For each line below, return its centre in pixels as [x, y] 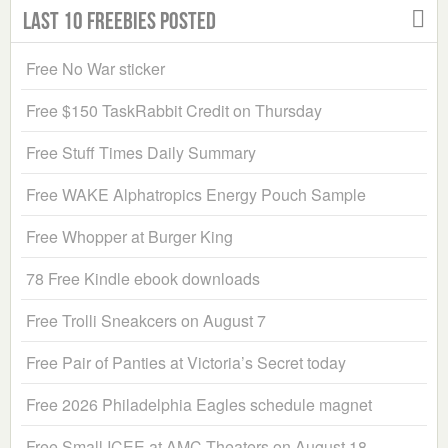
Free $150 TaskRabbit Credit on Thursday [174, 111]
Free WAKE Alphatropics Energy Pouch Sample [196, 195]
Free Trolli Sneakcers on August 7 [146, 321]
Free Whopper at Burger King [129, 237]
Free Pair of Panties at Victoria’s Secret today [186, 363]
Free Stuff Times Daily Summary [141, 153]
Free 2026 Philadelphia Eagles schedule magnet [199, 405]
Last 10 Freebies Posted [119, 21]
